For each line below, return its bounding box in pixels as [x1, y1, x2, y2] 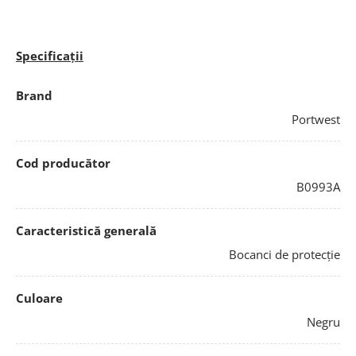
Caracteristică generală [16, 222, 157, 239]
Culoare [16, 290, 63, 307]
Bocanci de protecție [229, 246, 340, 263]
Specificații [16, 48, 83, 64]
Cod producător [16, 155, 110, 172]
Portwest [292, 111, 340, 128]
